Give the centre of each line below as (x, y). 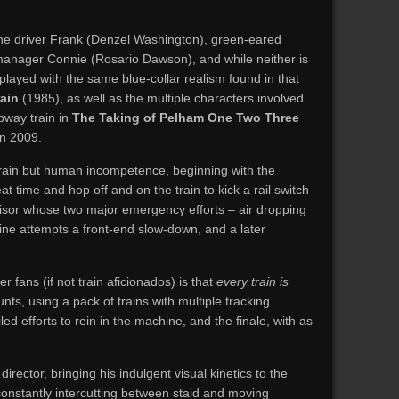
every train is (252, 281)
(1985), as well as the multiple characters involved (161, 98)
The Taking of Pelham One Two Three (186, 118)
